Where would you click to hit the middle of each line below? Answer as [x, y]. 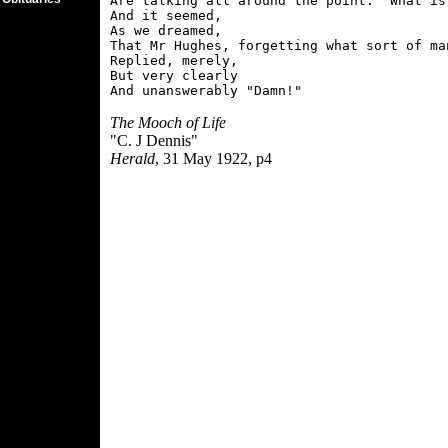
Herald [132, 158]
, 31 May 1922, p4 [213, 158]
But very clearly [174, 75]
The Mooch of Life [168, 122]
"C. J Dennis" [154, 140]
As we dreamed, [166, 30]
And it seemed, [166, 15]
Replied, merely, [174, 60]
